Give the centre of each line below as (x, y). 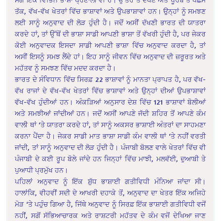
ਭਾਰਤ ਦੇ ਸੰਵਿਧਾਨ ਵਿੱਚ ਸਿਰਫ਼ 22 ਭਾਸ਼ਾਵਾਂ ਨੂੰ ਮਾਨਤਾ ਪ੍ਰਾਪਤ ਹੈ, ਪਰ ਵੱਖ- (110, 79)
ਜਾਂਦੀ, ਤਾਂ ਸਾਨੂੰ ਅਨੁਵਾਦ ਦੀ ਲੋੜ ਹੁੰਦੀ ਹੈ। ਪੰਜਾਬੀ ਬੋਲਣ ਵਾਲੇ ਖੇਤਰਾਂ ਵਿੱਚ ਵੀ (110, 147)
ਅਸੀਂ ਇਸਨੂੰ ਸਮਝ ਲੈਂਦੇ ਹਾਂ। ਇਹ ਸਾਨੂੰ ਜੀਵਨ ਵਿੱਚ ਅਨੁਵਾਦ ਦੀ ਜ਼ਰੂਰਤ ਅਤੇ (110, 57)
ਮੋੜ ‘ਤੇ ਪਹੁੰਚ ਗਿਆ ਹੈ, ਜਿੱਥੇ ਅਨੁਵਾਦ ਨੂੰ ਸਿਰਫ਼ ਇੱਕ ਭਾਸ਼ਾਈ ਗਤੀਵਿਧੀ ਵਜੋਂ (110, 204)
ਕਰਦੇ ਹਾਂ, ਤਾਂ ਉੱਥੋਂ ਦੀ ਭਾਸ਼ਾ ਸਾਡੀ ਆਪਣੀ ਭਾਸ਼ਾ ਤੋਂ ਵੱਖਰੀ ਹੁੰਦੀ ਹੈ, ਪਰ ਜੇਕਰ (110, 34)
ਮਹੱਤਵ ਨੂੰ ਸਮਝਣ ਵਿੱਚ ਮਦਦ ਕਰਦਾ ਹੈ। (66, 68)
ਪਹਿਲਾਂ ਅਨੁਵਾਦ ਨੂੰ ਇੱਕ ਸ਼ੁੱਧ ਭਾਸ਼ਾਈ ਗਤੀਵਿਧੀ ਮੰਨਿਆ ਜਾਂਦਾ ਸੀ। (110, 182)
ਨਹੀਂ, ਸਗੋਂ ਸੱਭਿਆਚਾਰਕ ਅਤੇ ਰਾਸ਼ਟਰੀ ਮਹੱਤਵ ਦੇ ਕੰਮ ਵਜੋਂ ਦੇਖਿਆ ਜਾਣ (110, 216)
